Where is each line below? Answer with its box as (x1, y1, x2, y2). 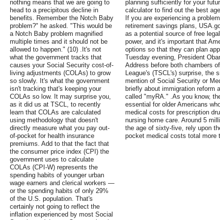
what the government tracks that (10, 54, 102, 61)
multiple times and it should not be (10, 38, 108, 46)
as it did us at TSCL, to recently (10, 101, 101, 109)
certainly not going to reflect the (10, 203, 100, 211)
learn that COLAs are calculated (10, 109, 101, 116)
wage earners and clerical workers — (10, 179, 114, 187)
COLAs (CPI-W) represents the (10, 164, 98, 171)
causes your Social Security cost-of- (10, 61, 113, 69)
